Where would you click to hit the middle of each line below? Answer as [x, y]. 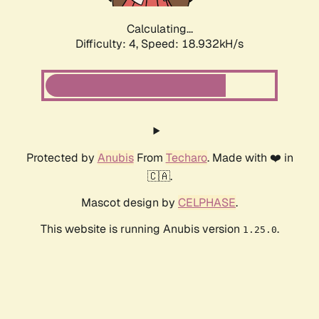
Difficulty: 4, [108, 44]
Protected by [62, 158]
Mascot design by [130, 203]
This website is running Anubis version [141, 229]
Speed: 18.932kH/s [192, 44]
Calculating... [159, 29]
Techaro [186, 158]
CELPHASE [207, 203]
